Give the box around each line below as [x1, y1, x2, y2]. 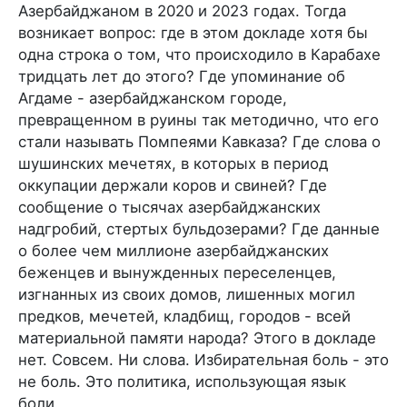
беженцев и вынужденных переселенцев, [18, 263, 336, 282]
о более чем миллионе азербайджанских [18, 241, 329, 260]
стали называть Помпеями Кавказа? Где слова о [18, 132, 381, 151]
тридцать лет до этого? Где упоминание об [18, 66, 345, 85]
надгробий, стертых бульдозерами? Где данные [18, 219, 380, 238]
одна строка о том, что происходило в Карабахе [18, 45, 381, 64]
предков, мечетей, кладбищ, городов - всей [18, 306, 351, 325]
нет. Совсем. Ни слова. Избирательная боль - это [18, 350, 389, 369]
